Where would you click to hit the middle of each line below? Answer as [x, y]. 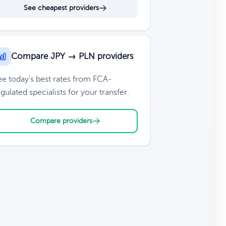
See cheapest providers [61, 8]
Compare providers [61, 121]
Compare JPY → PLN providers [72, 56]
